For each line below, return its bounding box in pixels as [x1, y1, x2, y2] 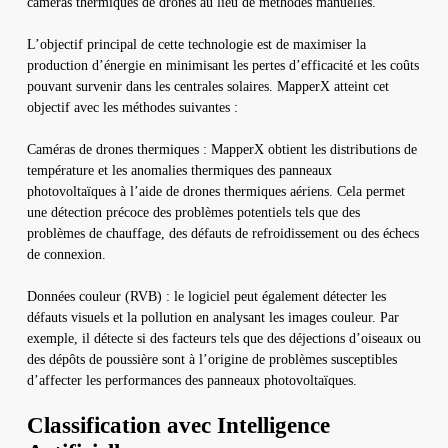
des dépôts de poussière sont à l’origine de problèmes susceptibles [26, 351, 397, 367]
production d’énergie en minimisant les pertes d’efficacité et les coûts [26, 57, 419, 73]
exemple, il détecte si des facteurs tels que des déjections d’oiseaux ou [26, 330, 421, 346]
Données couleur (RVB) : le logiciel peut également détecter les [26, 288, 386, 304]
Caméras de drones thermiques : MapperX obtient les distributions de [26, 141, 417, 157]
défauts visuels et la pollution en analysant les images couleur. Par [26, 309, 399, 325]
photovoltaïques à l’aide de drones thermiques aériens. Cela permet [26, 183, 405, 199]
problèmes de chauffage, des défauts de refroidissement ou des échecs [26, 225, 419, 241]
